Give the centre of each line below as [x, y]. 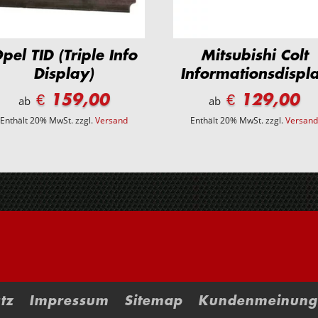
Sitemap [154, 301]
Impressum [69, 301]
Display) [64, 73]
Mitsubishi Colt [254, 55]
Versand [111, 121]
